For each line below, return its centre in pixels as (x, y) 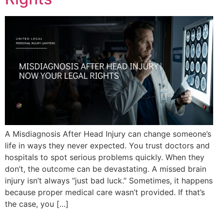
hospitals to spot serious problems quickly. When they (105, 157)
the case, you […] (37, 204)
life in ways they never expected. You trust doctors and (107, 145)
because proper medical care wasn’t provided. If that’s (105, 192)
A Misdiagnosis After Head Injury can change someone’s (108, 134)
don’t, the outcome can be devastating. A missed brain (106, 169)
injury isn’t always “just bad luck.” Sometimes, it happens (109, 180)
